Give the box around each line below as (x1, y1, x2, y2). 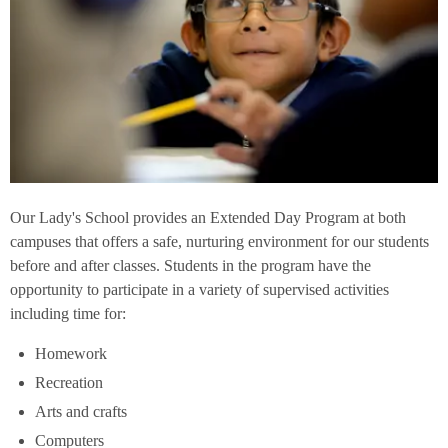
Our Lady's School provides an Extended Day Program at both (10, 209, 406, 227)
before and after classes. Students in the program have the (10, 257, 371, 275)
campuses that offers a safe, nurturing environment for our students (10, 233, 429, 251)
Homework (35, 345, 107, 363)
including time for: (10, 305, 126, 323)
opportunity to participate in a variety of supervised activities (10, 281, 389, 299)
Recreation (35, 374, 103, 392)
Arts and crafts (35, 403, 127, 421)
